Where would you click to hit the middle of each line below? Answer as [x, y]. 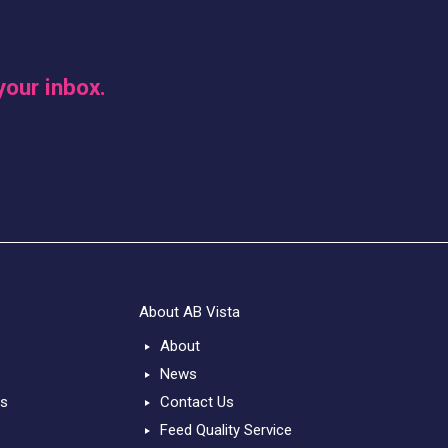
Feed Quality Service [225, 429]
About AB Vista [190, 312]
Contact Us [196, 401]
